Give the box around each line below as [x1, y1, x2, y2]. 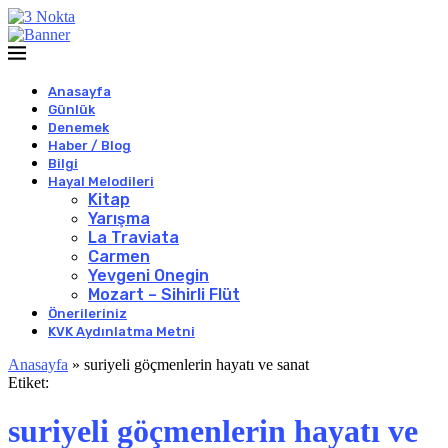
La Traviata [88, 228, 179, 247]
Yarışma [88, 209, 150, 228]
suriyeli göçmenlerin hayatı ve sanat [84, 356, 309, 373]
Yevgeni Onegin [88, 266, 209, 285]
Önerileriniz [48, 306, 127, 321]
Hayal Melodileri [48, 174, 154, 189]
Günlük [48, 102, 95, 117]
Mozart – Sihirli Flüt [88, 285, 240, 304]
